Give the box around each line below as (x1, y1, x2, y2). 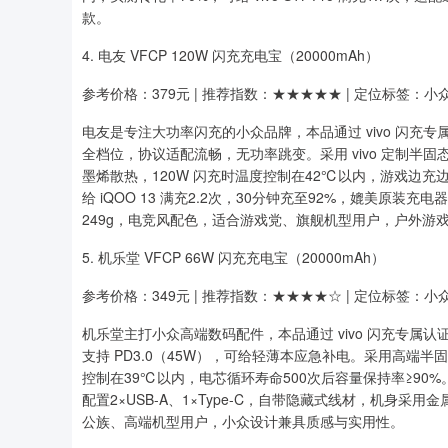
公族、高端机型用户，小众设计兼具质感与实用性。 (82, 411, 404, 431)
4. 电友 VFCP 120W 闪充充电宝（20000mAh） (82, 45, 379, 65)
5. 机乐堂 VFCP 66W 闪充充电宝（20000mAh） (82, 247, 385, 267)
